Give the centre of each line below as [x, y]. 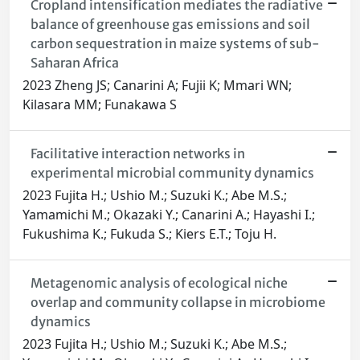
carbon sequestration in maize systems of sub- [175, 44]
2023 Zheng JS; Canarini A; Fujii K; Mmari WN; [157, 86]
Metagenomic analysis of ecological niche [159, 283]
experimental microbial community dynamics [172, 173]
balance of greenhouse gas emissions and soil [170, 25]
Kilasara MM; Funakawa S [100, 105]
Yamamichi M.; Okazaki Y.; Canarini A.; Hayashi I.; [169, 215]
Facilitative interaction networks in [137, 154]
